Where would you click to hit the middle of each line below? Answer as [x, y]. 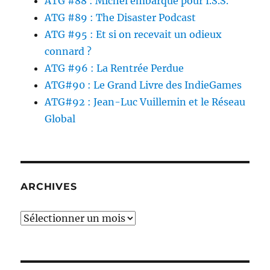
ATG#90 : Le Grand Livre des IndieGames [143, 85]
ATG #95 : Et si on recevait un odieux [133, 35]
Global [60, 119]
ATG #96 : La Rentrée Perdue [115, 68]
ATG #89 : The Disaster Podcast [121, 18]
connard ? [68, 52]
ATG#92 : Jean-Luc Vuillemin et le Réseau [145, 102]
